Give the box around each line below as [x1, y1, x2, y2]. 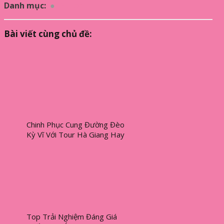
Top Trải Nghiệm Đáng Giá [26, 211, 117, 222]
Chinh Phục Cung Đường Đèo [26, 119, 124, 130]
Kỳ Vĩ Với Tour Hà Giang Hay [26, 129, 124, 140]
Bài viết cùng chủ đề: [4, 28, 92, 40]
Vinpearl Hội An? [26, 149, 82, 160]
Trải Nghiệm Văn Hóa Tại [26, 139, 111, 150]
